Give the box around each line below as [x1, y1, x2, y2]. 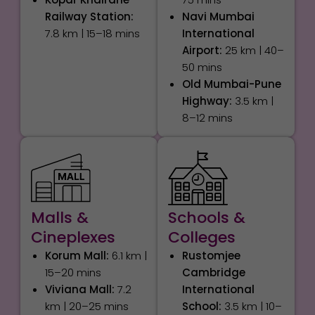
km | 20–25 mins [44, 298, 129, 314]
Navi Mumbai [181, 9, 255, 25]
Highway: [181, 94, 232, 109]
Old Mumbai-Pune [181, 77, 281, 92]
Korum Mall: [44, 247, 109, 263]
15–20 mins [44, 264, 101, 280]
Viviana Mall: [44, 281, 115, 297]
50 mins [181, 60, 222, 75]
